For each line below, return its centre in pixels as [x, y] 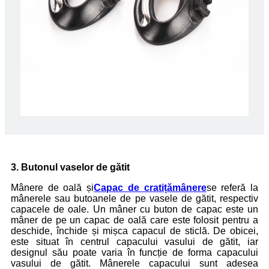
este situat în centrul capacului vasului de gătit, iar [134, 241]
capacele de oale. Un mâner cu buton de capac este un [134, 209]
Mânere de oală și [53, 187]
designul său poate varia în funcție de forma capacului [134, 252]
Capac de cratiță [133, 187]
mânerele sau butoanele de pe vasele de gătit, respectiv [134, 198]
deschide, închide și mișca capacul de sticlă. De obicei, [134, 231]
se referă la [232, 187]
